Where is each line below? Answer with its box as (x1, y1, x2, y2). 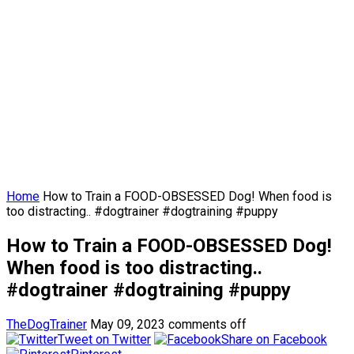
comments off (168, 316, 247, 332)
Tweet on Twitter (58, 331, 151, 347)
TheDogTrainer (6, 316, 87, 332)
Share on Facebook (221, 331, 327, 347)
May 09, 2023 (90, 316, 165, 332)
